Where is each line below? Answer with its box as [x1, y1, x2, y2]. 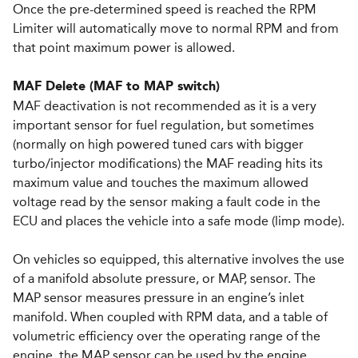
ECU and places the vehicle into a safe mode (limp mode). [13, 213, 344, 229]
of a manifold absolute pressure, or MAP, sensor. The [13, 271, 316, 286]
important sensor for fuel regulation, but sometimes [13, 117, 314, 133]
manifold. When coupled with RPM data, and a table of [13, 309, 328, 324]
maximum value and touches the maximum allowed [13, 175, 308, 190]
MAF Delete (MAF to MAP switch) [13, 81, 220, 93]
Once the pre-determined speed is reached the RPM [13, 2, 316, 17]
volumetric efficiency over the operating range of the [13, 328, 320, 344]
